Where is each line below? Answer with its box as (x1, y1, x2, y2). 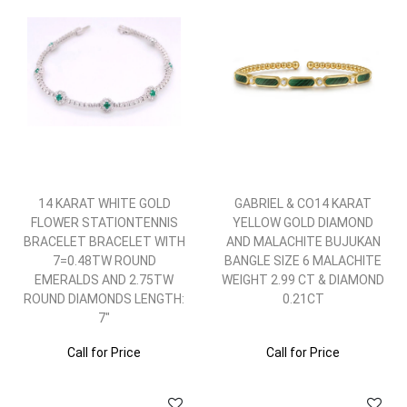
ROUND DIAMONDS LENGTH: (24, 292, 184, 306)
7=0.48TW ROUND (52, 253, 156, 268)
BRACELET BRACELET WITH (23, 234, 185, 249)
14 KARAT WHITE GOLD (37, 196, 171, 211)
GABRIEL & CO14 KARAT (234, 196, 372, 211)
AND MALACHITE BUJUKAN (225, 234, 381, 249)
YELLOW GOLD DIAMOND (233, 215, 373, 230)
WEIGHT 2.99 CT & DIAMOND (222, 273, 384, 287)
